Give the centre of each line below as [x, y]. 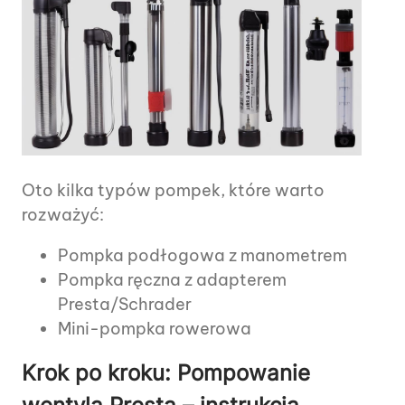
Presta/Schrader [125, 305]
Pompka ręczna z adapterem [172, 280]
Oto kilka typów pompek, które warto [173, 191]
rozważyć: [63, 215]
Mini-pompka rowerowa [155, 329]
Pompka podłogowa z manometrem [202, 256]
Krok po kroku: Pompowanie [166, 373]
